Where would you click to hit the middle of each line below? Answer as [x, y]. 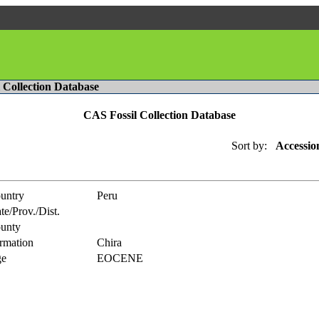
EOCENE [120, 258]
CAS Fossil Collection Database [159, 115]
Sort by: [249, 145]
